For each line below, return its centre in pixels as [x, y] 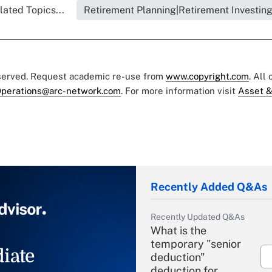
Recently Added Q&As [209, 186]
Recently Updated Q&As [198, 216]
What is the [178, 230]
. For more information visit [179, 90]
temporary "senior [196, 243]
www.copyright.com [207, 76]
